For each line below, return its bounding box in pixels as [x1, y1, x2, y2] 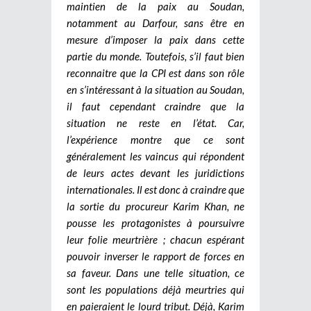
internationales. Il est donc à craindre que [67, 183, 244, 196]
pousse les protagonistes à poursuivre [67, 216, 244, 229]
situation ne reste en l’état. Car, [67, 116, 244, 129]
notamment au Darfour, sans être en [67, 16, 244, 29]
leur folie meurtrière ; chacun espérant [67, 233, 244, 246]
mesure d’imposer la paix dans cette [67, 33, 244, 46]
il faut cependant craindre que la [67, 99, 244, 112]
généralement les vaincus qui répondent [67, 149, 244, 162]
